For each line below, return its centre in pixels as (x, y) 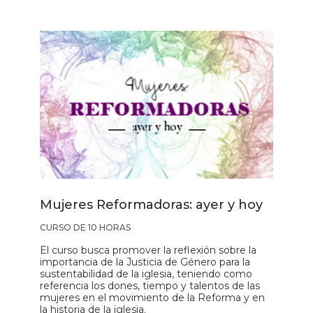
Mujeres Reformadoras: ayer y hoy (152, 205)
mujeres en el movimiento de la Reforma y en (153, 298)
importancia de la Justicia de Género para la (145, 262)
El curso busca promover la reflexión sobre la (148, 250)
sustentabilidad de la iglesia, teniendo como (146, 274)
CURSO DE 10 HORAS (86, 228)
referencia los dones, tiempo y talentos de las (150, 286)
